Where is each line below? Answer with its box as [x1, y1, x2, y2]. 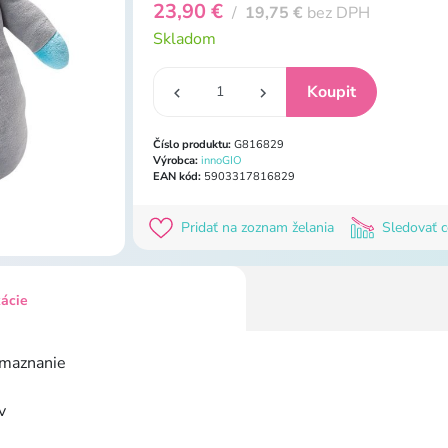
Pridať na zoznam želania [177, 217, 338, 237]
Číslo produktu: [153, 136, 231, 152]
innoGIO [201, 152, 242, 168]
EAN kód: [153, 168, 201, 184]
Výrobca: [153, 152, 198, 168]
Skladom [153, 27, 216, 50]
